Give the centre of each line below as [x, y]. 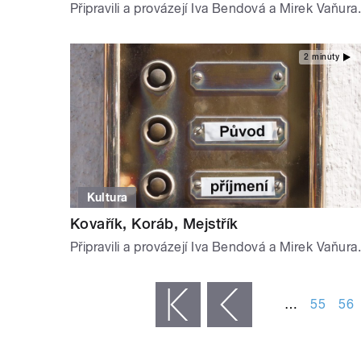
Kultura [107, 197]
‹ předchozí [173, 305]
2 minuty [322, 56]
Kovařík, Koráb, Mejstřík [154, 223]
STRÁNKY [106, 270]
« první [136, 305]
